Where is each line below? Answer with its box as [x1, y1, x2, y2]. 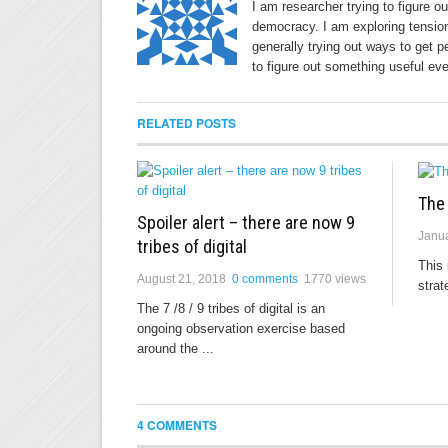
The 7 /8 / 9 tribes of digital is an [137, 301, 325, 316]
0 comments [232, 272, 298, 286]
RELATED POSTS [137, 114, 236, 132]
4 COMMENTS [137, 416, 217, 434]
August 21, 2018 [137, 272, 226, 286]
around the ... [137, 341, 214, 356]
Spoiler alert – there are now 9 [137, 212, 355, 233]
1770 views [304, 272, 366, 286]
